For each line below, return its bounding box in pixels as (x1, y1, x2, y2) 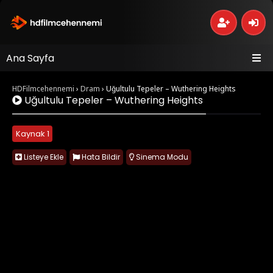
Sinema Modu (134, 152, 188, 162)
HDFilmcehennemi (12, 83, 74, 94)
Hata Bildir (80, 152, 120, 162)
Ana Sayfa (6, 51, 54, 65)
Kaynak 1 (16, 128, 49, 140)
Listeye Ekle (22, 152, 63, 162)
